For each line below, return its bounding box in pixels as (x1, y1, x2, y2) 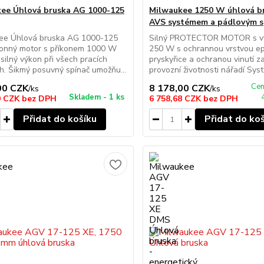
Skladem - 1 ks (69, 92, 125, 103)
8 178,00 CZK (149, 82, 210, 95)
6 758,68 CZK (149, 93, 204, 104)
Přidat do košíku (22, 113, 97, 126)
